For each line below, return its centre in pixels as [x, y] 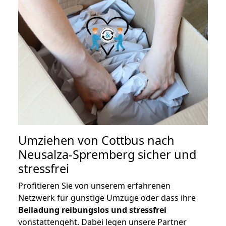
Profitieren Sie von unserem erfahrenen [94, 186]
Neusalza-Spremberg [76, 155]
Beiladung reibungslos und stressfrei [92, 210]
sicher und [165, 155]
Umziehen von [60, 140]
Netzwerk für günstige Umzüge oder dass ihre [107, 198]
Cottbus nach [138, 140]
